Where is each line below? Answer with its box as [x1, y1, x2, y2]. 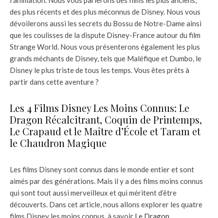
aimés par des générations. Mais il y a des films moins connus [10, 176, 203, 185]
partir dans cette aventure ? [10, 77, 99, 86]
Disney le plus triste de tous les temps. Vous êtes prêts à [10, 65, 189, 74]
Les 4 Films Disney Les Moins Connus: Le [10, 101, 189, 114]
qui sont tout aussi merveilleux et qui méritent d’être [10, 188, 177, 197]
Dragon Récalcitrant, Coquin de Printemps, [10, 112, 202, 126]
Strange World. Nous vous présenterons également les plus [10, 42, 200, 51]
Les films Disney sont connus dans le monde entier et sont [10, 164, 194, 174]
